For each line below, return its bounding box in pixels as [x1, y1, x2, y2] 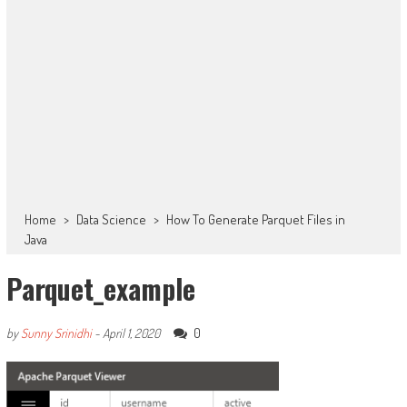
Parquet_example [5, 268, 195, 309]
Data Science [75, 211, 146, 228]
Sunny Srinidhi [20, 325, 92, 341]
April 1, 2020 [102, 325, 160, 341]
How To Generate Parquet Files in [165, 211, 345, 228]
